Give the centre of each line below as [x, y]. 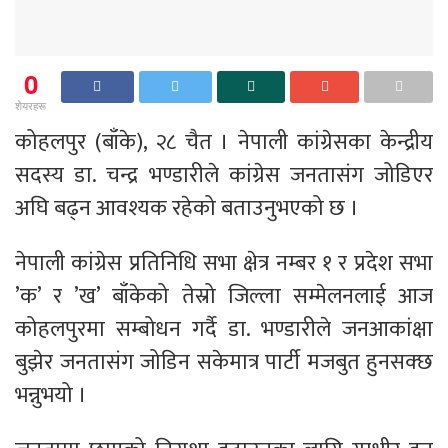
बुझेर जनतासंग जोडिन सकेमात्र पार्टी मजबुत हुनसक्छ [224, 362]
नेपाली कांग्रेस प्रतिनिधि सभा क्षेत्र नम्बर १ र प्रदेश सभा [224, 263]
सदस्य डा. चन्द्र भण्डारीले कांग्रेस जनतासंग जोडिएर [224, 175]
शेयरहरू [30, 104]
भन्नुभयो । [51, 395]
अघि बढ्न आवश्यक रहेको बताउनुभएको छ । [187, 208]
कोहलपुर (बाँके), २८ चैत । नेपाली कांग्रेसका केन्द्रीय [224, 142]
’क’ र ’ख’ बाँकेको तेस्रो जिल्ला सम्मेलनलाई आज [224, 296]
